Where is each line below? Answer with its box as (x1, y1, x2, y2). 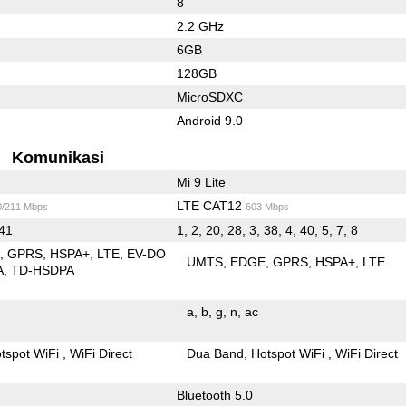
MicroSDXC (176, 89, 243, 104)
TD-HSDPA (11, 262, 75, 277)
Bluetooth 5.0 (176, 387, 253, 402)
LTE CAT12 (176, 198, 246, 213)
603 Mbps (245, 200, 289, 212)
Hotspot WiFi (251, 345, 329, 361)
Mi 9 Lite (176, 174, 226, 189)
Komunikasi (12, 148, 105, 167)
